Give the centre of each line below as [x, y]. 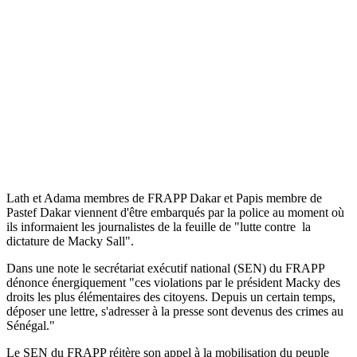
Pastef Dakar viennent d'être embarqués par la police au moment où [175, 212]
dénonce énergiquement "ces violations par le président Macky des [173, 282]
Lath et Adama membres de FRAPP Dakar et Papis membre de [164, 198]
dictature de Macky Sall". [70, 241]
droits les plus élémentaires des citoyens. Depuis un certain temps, [171, 296]
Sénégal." [31, 325]
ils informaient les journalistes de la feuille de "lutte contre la [159, 226]
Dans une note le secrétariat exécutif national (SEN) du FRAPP [165, 268]
